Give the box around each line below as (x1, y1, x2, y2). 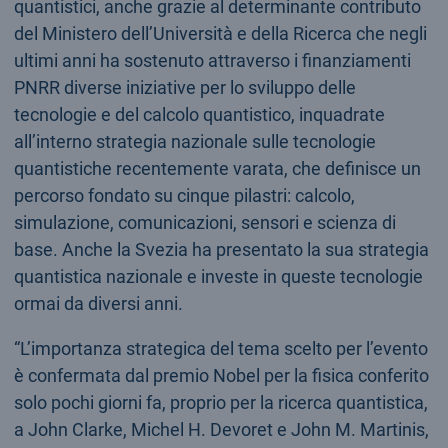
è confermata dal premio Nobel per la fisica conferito (13, 364, 429, 386)
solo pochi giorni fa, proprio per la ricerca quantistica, (13, 391, 428, 413)
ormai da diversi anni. (13, 292, 183, 314)
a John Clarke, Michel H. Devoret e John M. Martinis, (13, 418, 429, 440)
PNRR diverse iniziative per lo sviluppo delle (13, 76, 356, 98)
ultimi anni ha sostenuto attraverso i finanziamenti (13, 49, 411, 71)
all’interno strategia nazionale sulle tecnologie (13, 130, 376, 152)
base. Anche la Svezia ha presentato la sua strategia (13, 238, 429, 260)
